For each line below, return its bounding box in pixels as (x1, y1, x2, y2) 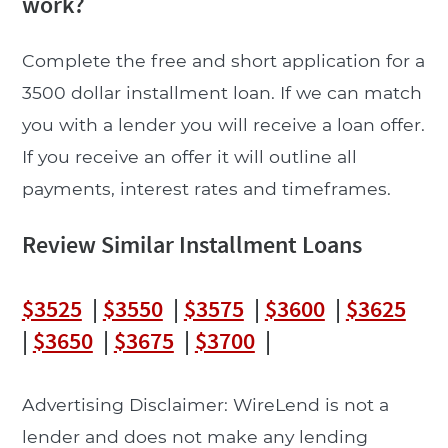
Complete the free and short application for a (21, 49, 425, 71)
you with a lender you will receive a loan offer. (21, 113, 425, 135)
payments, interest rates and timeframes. (21, 177, 391, 199)
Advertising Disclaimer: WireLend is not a (21, 393, 389, 415)
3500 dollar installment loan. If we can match (21, 81, 422, 103)
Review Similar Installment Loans (21, 228, 362, 260)
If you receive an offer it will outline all (21, 145, 357, 167)
